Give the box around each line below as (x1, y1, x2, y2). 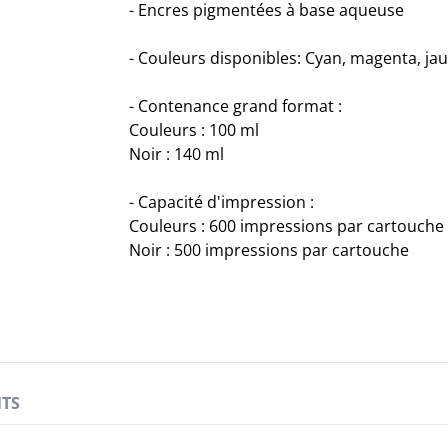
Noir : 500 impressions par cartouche (129, 239, 410, 262)
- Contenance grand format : (129, 95, 343, 118)
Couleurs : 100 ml (129, 119, 260, 142)
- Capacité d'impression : (129, 191, 315, 214)
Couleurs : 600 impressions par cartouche (129, 215, 445, 238)
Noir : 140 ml (129, 143, 225, 166)
